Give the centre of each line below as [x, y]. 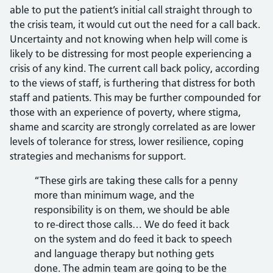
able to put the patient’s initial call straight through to [131, 10]
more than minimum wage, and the [114, 195]
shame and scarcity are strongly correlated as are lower [133, 127]
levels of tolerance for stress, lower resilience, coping [127, 141]
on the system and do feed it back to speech [133, 239]
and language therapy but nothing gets [124, 253]
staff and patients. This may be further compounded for [135, 97]
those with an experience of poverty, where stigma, [125, 112]
